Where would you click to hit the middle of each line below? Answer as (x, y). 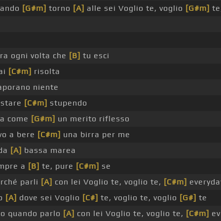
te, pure (57, 166)
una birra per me (95, 135)
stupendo (67, 103)
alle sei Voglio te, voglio (135, 8)
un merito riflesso (92, 119)
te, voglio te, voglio (139, 198)
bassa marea (49, 150)
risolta (46, 72)
